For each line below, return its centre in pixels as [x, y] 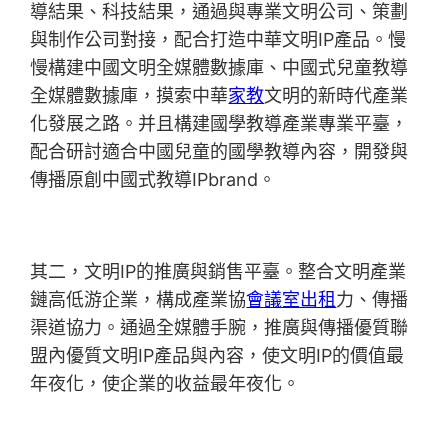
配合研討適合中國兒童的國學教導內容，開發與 [219, 152]
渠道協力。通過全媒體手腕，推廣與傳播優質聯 [219, 328]
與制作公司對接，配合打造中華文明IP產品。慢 [218, 40]
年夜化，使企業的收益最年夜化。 [165, 384]
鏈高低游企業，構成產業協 [138, 300]
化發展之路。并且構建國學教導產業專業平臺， [219, 124]
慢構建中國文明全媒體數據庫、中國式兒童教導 [219, 68]
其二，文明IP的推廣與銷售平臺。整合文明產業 [218, 272]
